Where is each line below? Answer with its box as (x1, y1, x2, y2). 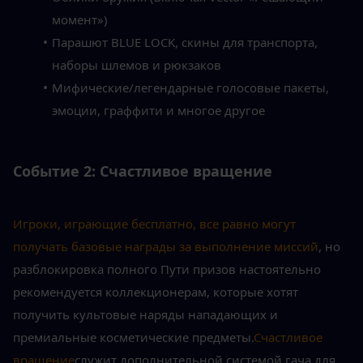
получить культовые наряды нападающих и (13, 305, 278, 322)
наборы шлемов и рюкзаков (52, 56, 221, 73)
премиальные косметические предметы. (13, 328, 254, 345)
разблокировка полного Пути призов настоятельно (13, 260, 321, 277)
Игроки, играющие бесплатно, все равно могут (13, 215, 296, 232)
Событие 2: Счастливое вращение (13, 160, 272, 181)
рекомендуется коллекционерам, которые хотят (13, 283, 298, 300)
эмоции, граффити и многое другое (52, 101, 265, 118)
